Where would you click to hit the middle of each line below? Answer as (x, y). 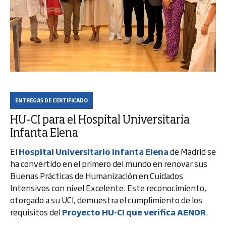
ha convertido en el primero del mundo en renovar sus (109, 163)
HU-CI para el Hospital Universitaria (100, 121)
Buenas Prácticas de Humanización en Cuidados (97, 176)
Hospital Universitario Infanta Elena (94, 151)
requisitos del (36, 212)
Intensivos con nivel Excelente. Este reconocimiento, (108, 188)
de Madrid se (192, 151)
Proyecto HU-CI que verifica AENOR (134, 212)
